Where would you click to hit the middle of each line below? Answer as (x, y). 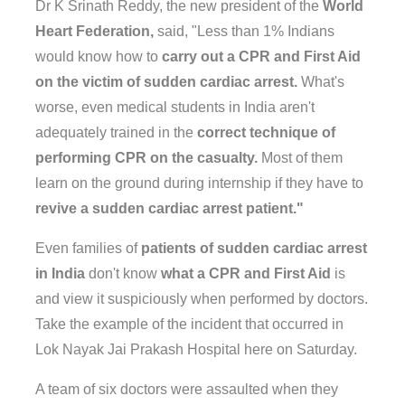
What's (321, 82)
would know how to (99, 57)
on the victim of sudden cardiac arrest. (166, 82)
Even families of (88, 248)
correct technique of (266, 132)
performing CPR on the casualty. (146, 158)
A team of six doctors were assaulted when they (187, 389)
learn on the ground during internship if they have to (199, 183)
